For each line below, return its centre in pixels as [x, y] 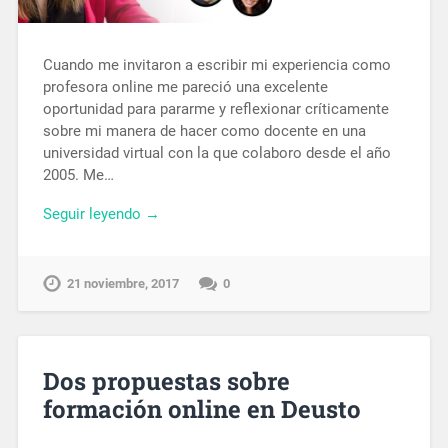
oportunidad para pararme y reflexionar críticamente [215, 109]
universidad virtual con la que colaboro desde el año [216, 153]
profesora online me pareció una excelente [185, 87]
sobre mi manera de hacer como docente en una [204, 131]
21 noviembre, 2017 [122, 283]
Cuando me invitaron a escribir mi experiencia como [216, 65]
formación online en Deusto [201, 408]
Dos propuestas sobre [166, 380]
